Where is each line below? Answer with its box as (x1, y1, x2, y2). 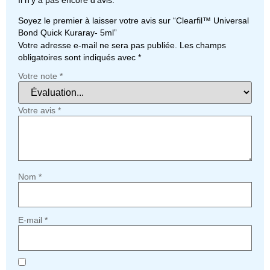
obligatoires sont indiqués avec (18, 52, 138, 63)
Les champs (180, 40, 226, 51)
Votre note (18, 71, 60, 81)
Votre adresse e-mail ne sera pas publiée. (18, 40, 177, 51)
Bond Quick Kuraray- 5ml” (18, 28, 117, 38)
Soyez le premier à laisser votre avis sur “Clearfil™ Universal (18, 16, 249, 26)
